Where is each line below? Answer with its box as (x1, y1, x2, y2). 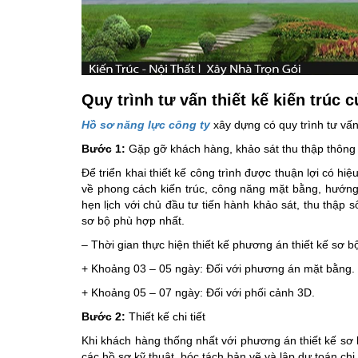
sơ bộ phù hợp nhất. (82, 213, 185, 227)
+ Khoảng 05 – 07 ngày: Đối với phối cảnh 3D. (82, 285, 315, 299)
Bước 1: (82, 141, 125, 155)
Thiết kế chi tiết (125, 309, 205, 323)
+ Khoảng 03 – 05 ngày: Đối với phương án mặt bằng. (82, 261, 355, 275)
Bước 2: (82, 309, 125, 323)
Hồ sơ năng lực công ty (82, 117, 210, 131)
